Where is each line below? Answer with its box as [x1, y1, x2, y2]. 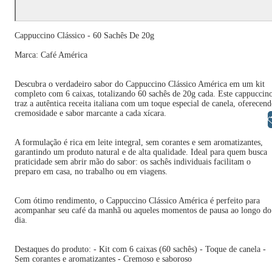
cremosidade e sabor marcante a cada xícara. [15, 109, 166, 118]
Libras [222, 114, 251, 125]
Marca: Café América [15, 50, 87, 59]
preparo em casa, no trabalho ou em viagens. [15, 167, 168, 176]
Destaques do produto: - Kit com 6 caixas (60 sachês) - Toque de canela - [15, 245, 266, 254]
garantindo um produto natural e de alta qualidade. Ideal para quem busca [15, 148, 267, 157]
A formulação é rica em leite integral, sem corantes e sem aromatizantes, [15, 138, 263, 147]
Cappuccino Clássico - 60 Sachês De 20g [15, 31, 154, 40]
